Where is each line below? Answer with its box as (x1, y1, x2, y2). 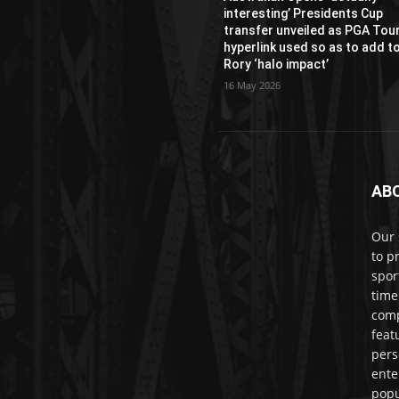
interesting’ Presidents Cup (224, 5, 384, 20)
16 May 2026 (224, 77, 281, 92)
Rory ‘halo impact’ (224, 56, 330, 71)
